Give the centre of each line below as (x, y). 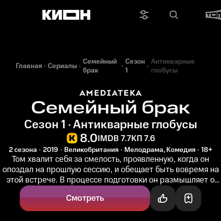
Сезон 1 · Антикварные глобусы (110, 125)
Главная (29, 66)
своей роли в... (110, 190)
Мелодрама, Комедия (160, 150)
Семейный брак (110, 108)
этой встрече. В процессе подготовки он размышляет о (110, 180)
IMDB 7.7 (114, 138)
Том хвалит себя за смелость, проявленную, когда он (110, 159)
